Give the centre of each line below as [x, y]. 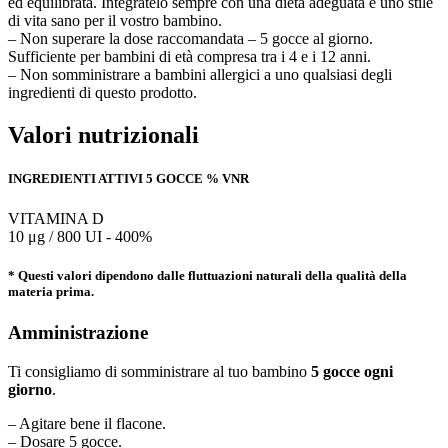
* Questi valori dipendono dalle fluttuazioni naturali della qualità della [207, 275]
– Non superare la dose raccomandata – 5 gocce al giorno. [190, 39]
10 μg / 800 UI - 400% [80, 236]
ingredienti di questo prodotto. [102, 93]
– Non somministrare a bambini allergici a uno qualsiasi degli [200, 75]
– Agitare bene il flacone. [87, 423]
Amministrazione [78, 332]
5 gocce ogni [352, 371]
